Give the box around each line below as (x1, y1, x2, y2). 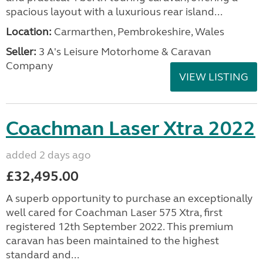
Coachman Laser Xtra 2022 (6, 116, 255, 141)
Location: (6, 25, 52, 38)
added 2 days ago (6, 149, 91, 161)
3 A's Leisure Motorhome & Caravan (36, 45, 211, 58)
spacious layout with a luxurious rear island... (6, 5, 222, 18)
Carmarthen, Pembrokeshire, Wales (52, 25, 224, 38)
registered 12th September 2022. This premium (6, 220, 233, 233)
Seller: (6, 45, 36, 58)
